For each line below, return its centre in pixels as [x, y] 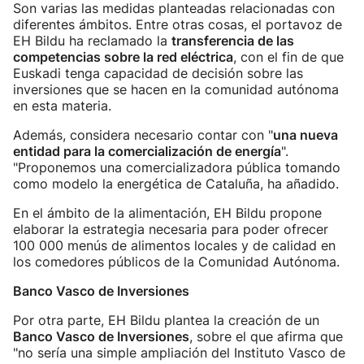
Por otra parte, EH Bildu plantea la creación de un [166, 320]
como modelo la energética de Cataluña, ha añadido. [176, 184]
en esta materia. [62, 106]
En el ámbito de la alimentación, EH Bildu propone [167, 213]
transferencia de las [233, 41]
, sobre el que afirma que [266, 336]
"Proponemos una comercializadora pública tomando [177, 167]
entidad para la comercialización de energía [147, 151]
